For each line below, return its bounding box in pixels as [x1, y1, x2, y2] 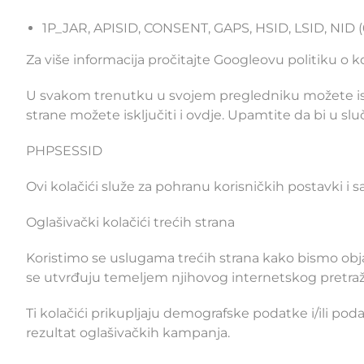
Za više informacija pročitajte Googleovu [26, 52, 288, 68]
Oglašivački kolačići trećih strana [26, 214, 235, 231]
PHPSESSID [26, 143, 102, 159]
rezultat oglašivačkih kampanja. [26, 325, 230, 341]
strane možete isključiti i [26, 107, 186, 123]
